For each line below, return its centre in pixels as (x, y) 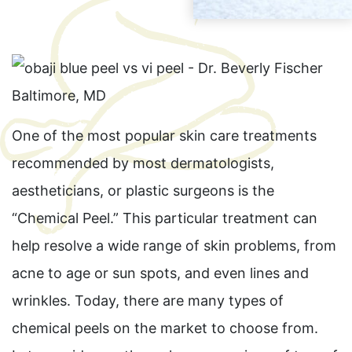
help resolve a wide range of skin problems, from (174, 246)
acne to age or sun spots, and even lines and (160, 273)
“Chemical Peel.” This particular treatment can (165, 218)
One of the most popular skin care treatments (164, 136)
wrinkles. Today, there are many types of (148, 301)
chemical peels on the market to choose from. (165, 328)
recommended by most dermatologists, (143, 163)
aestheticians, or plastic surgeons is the (143, 191)
